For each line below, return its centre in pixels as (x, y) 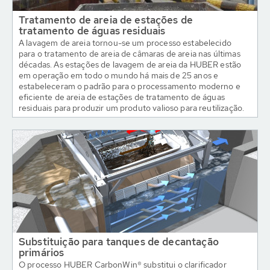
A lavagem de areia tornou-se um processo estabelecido (125, 43)
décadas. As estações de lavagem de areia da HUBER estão (130, 64)
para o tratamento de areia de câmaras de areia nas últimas (130, 54)
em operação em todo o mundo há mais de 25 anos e (119, 75)
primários (42, 253)
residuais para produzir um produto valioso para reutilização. (132, 108)
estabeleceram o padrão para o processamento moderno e (130, 86)
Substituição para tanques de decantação (119, 242)
